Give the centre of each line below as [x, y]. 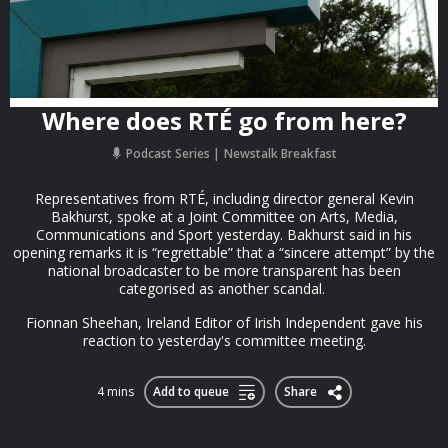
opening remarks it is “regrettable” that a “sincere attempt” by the [224, 252]
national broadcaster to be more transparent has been [224, 270]
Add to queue [191, 391]
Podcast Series [168, 153]
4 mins [115, 391]
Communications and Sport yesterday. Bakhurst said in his [224, 234]
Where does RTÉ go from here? [224, 120]
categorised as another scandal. [224, 288]
